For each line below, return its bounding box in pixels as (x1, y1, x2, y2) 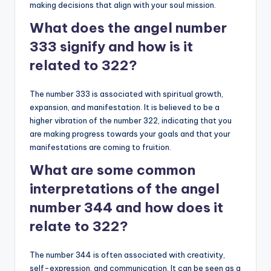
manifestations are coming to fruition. (30, 142, 171, 152)
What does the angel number (30, 19, 227, 36)
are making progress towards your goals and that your (30, 128, 230, 139)
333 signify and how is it (30, 38, 193, 55)
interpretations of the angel (30, 180, 220, 197)
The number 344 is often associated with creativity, (30, 249, 225, 260)
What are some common (30, 161, 195, 178)
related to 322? (30, 56, 137, 74)
